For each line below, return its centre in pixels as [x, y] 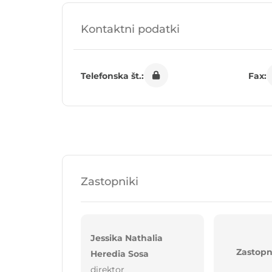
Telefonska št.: [112, 76]
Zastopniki [110, 182]
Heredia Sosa [120, 254]
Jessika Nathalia [127, 238]
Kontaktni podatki [130, 29]
